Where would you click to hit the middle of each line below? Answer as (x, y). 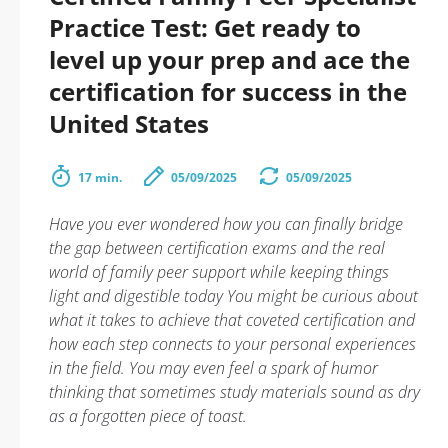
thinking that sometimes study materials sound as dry (234, 392)
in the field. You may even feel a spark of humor (213, 368)
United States (129, 123)
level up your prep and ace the (229, 59)
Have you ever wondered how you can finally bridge (226, 224)
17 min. (100, 177)
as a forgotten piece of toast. (148, 416)
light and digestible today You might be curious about (233, 296)
